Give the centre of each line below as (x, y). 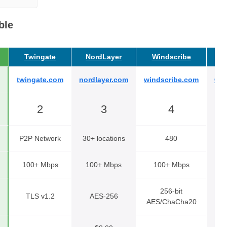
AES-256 (104, 196)
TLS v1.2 (40, 196)
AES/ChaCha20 (171, 201)
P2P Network (40, 138)
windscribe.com (171, 79)
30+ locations (104, 138)
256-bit (171, 191)
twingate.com (40, 79)
